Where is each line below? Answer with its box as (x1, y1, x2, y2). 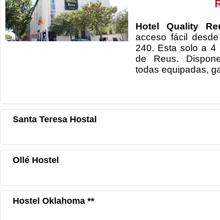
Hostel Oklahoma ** (13, 196, 94, 206)
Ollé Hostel (13, 155, 59, 165)
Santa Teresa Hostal (13, 114, 97, 124)
